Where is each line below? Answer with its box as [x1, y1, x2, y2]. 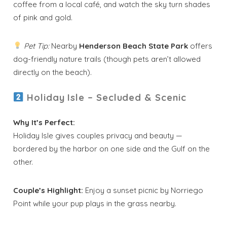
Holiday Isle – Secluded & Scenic [27, 91, 186, 103]
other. [13, 157, 33, 167]
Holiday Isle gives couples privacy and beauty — [13, 130, 183, 140]
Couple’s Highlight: [13, 185, 84, 195]
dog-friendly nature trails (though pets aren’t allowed [13, 54, 201, 64]
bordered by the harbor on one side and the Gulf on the [13, 143, 210, 154]
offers [188, 41, 213, 51]
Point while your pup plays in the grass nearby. [13, 198, 177, 208]
